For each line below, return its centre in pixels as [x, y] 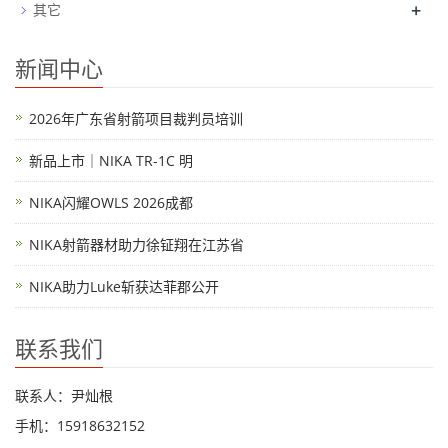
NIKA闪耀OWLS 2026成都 [111, 202]
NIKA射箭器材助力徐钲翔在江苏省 [136, 244]
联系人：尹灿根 [64, 395]
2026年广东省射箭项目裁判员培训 [136, 118]
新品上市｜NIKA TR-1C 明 [111, 160]
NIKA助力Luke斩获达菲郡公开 [124, 286]
